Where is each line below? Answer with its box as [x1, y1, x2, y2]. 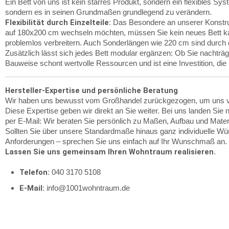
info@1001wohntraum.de [44, 184, 130, 192]
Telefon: [19, 168, 50, 177]
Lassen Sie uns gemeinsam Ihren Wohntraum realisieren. [5, 147, 216, 156]
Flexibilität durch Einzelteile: [5, 18, 111, 27]
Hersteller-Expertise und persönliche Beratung [5, 86, 178, 95]
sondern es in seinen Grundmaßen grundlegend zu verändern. [5, 8, 212, 16]
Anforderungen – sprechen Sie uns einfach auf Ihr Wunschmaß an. [5, 138, 227, 146]
